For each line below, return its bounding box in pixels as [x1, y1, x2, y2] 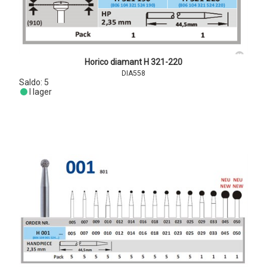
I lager [29, 87, 52, 97]
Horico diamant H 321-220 [85, 57, 182, 67]
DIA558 [122, 69, 145, 77]
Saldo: [18, 77, 44, 87]
